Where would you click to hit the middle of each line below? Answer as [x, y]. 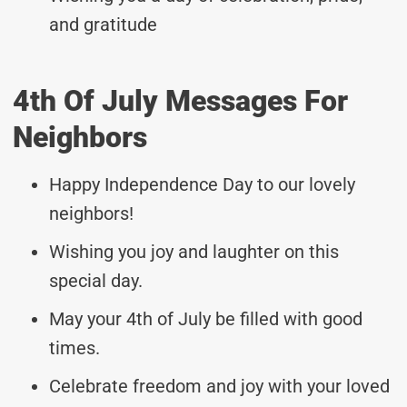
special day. [96, 280]
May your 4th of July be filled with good [206, 318]
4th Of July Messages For [180, 100]
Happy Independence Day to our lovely [202, 184]
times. [74, 347]
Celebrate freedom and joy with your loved [219, 386]
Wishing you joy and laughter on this [194, 251]
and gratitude [103, 24]
